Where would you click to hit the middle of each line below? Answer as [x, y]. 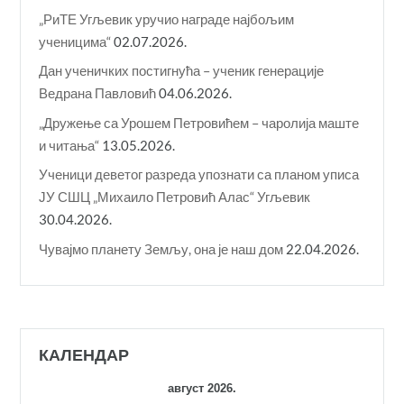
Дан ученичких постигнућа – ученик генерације [182, 71]
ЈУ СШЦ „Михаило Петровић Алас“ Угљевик [175, 197]
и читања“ [69, 145]
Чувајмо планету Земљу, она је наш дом [161, 248]
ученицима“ [75, 41]
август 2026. [202, 388]
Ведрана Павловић [98, 93]
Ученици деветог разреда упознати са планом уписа [199, 174]
